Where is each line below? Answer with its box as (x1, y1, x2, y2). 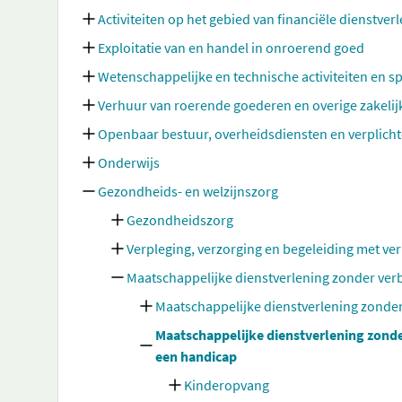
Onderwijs (98, 153, 160, 171)
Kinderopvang (184, 376, 269, 394)
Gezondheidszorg (127, 211, 233, 229)
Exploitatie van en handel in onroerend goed (98, 39, 364, 57)
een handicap (155, 347, 237, 365)
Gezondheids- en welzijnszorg (98, 182, 278, 200)
